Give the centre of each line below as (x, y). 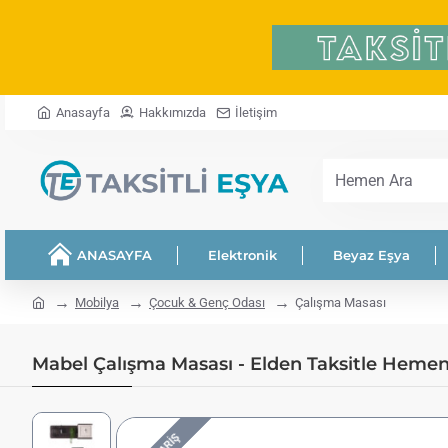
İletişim (256, 113)
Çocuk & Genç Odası (207, 303)
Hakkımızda (172, 113)
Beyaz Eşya (371, 254)
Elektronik (242, 254)
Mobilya (97, 303)
